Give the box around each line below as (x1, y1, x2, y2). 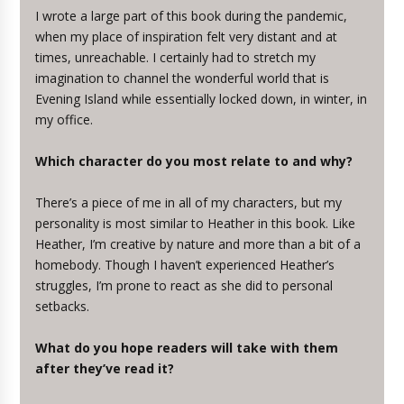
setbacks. (35, 298, 90, 315)
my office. (35, 111, 94, 128)
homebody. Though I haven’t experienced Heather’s (35, 256, 335, 273)
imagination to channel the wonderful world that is (35, 69, 330, 87)
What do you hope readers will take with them (35, 339, 339, 356)
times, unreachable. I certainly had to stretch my (35, 49, 317, 66)
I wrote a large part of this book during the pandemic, (35, 7, 348, 24)
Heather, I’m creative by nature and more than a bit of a (35, 235, 362, 252)
